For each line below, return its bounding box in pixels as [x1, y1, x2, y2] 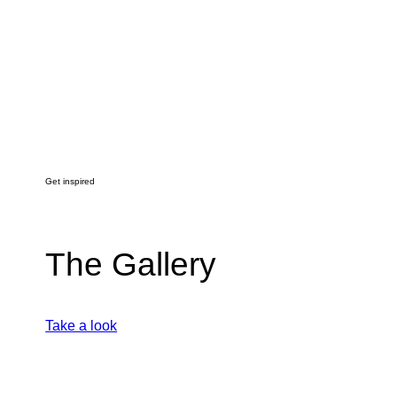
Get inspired [45, 176, 96, 187]
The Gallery [45, 245, 217, 284]
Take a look [45, 317, 118, 333]
